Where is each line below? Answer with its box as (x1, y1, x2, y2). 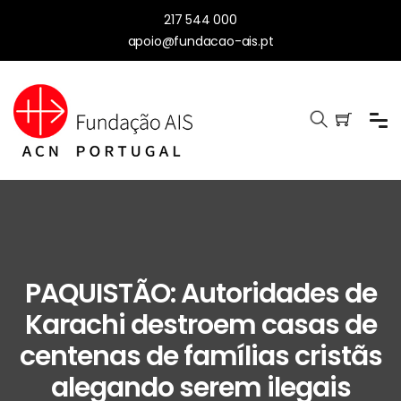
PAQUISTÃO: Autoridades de (24, 275, 377, 313)
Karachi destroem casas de (24, 306, 377, 345)
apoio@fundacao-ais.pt (127, 32, 274, 50)
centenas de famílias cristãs (19, 337, 382, 376)
